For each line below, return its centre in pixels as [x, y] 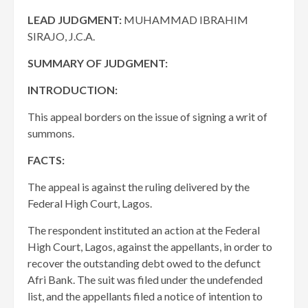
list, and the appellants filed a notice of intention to [145, 296]
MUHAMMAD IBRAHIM [186, 20]
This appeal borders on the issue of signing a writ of [147, 117]
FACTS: [46, 160]
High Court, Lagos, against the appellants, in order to [150, 247]
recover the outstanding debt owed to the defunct [144, 263]
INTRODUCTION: [73, 90]
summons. [51, 133]
